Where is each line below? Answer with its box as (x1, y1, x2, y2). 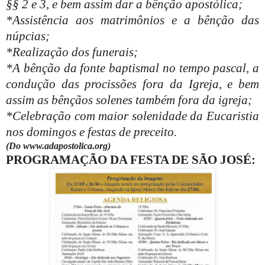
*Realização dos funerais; (6, 44, 138, 59)
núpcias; (6, 28, 50, 43)
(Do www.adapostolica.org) (6, 140, 111, 151)
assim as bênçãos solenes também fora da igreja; (6, 92, 252, 107)
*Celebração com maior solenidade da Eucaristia (6, 108, 259, 123)
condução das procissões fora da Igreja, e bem (6, 76, 259, 91)
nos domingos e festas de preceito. (6, 124, 177, 139)
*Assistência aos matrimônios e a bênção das (6, 12, 259, 27)
